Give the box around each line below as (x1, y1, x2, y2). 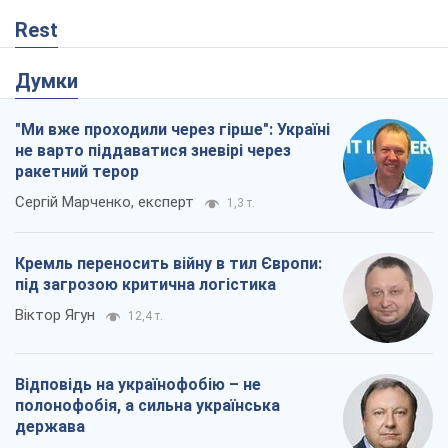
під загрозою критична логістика (15, 275, 276, 295)
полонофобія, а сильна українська (15, 396, 280, 416)
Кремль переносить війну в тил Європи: (15, 254, 322, 274)
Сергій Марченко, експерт (15, 193, 194, 212)
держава (15, 417, 85, 437)
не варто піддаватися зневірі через (15, 141, 291, 161)
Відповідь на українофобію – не (15, 375, 261, 395)
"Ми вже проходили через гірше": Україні (15, 120, 330, 140)
